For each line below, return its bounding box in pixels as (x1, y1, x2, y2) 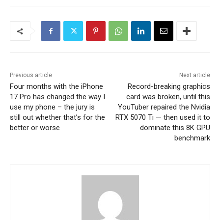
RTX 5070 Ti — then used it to (115, 113, 210, 122)
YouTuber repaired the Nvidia (117, 103, 210, 112)
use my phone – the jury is (10, 103, 95, 112)
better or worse (10, 123, 60, 133)
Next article (179, 72, 210, 79)
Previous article (10, 72, 52, 79)
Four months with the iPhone (10, 82, 103, 91)
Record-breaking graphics (127, 82, 210, 91)
